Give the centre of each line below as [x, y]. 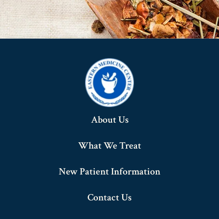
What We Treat [109, 145]
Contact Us [109, 197]
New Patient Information [109, 171]
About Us [109, 120]
